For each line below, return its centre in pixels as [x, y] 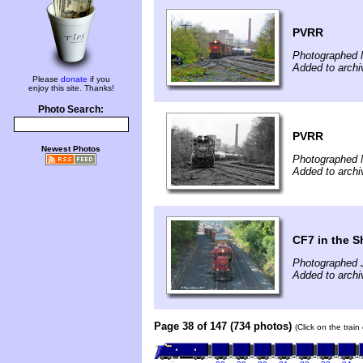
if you [98, 79]
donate [74, 79]
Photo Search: [71, 109]
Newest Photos [71, 149]
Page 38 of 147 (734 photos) [223, 326]
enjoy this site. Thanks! [71, 88]
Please [46, 79]
